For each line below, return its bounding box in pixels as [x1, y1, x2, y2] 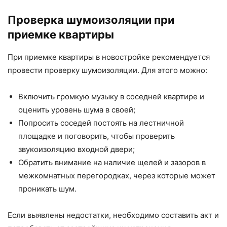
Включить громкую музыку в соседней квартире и [18, 92, 204, 102]
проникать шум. [18, 184, 77, 194]
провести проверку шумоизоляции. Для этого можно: [8, 65, 207, 75]
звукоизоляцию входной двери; [18, 144, 135, 155]
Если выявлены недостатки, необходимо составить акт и [8, 210, 219, 220]
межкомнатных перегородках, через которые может [18, 171, 215, 181]
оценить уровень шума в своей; [18, 105, 135, 115]
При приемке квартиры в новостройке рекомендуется [8, 52, 210, 62]
